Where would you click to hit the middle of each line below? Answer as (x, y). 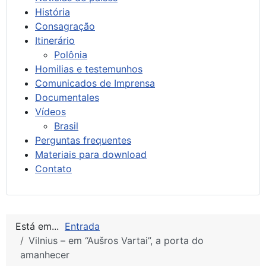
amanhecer (45, 254)
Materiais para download (91, 154)
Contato (53, 168)
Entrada (82, 226)
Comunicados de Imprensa (95, 83)
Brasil (66, 126)
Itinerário (55, 40)
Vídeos (50, 111)
